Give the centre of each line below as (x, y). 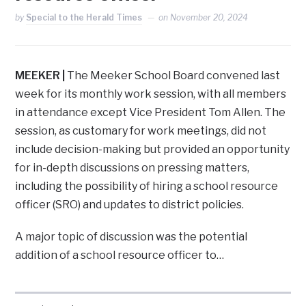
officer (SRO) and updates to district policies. (130, 205)
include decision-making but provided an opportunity (153, 150)
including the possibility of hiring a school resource (147, 186)
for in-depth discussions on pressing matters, (133, 168)
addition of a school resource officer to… (120, 255)
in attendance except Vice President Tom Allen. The (151, 113)
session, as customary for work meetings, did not (141, 131)
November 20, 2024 (209, 18)
